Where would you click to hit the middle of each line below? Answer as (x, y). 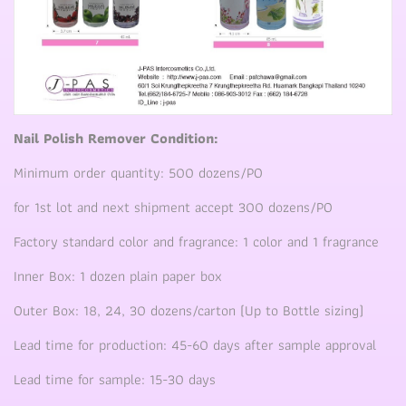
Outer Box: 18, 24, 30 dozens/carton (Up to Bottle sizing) (188, 310)
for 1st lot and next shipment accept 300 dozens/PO (173, 207)
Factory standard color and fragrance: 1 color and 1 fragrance (196, 241)
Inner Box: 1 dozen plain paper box (118, 275)
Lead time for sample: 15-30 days (115, 379)
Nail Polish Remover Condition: (116, 138)
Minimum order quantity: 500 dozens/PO (138, 172)
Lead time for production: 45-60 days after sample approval (195, 344)
